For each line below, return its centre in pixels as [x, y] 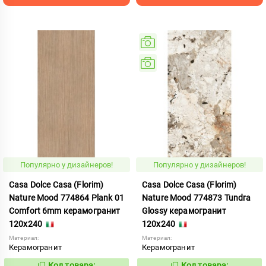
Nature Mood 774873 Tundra [197, 197]
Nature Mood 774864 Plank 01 [66, 197]
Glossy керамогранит [184, 210]
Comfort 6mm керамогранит [65, 210]
